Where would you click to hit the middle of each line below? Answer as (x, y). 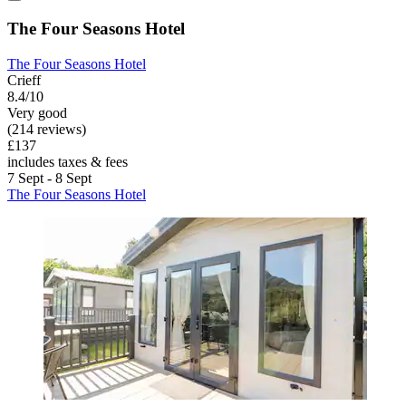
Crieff (24, 80)
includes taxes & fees (68, 161)
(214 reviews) (47, 129)
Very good (37, 112)
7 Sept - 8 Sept (49, 178)
